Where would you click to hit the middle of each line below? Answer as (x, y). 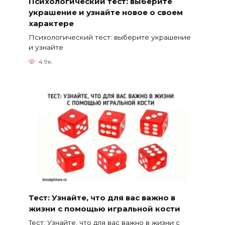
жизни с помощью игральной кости (104, 208)
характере (51, 23)
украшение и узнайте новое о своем (105, 12)
